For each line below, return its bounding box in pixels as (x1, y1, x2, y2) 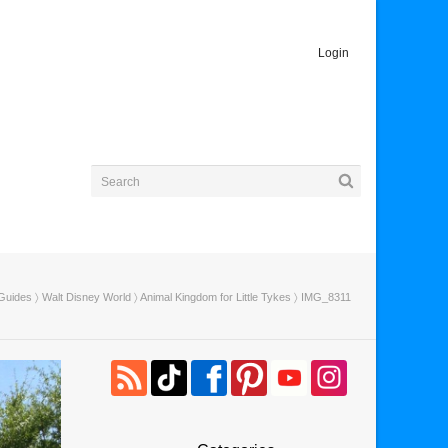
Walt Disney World (42, 291, 131, 303)
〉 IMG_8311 (291, 291, 351, 303)
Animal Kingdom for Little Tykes (140, 291, 291, 303)
